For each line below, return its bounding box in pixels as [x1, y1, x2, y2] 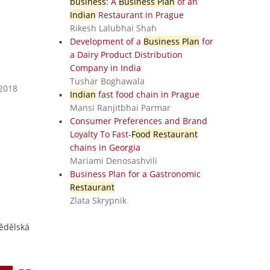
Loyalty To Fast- [69, 128, 131, 140]
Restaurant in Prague [95, 9, 184, 20]
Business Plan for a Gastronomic [69, 168, 201, 180]
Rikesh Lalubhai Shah [69, 22, 157, 34]
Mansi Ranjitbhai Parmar [69, 102, 171, 113]
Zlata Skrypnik [69, 195, 127, 206]
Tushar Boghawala [69, 75, 145, 87]
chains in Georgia [69, 142, 140, 153]
